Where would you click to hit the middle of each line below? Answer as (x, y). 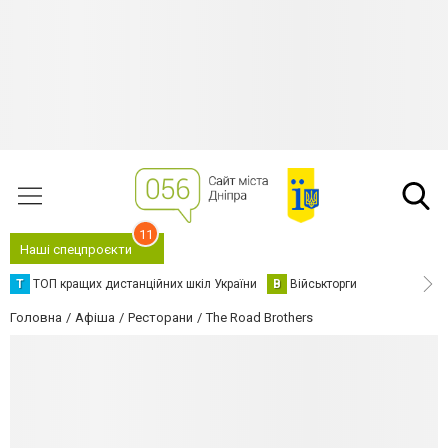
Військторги (323, 284)
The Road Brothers (259, 317)
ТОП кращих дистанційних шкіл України (145, 284)
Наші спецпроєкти (76, 249)
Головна (36, 317)
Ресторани (160, 317)
